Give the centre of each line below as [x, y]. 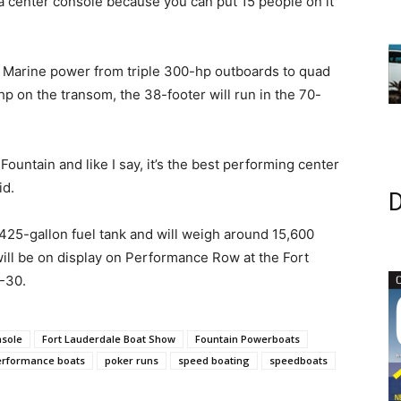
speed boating [214, 360]
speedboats [299, 360]
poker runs [132, 360]
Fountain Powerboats [247, 339]
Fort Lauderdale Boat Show [109, 339]
